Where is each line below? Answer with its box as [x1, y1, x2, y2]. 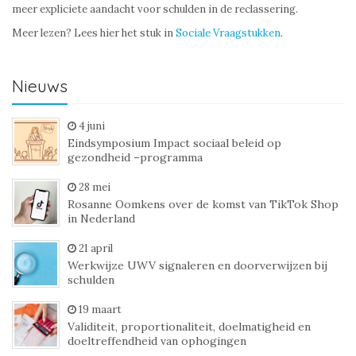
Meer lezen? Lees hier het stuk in [12, 26, 173, 40]
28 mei [79, 180, 110, 194]
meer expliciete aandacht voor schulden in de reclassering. [12, 2, 298, 16]
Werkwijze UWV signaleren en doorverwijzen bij [68, 258, 327, 273]
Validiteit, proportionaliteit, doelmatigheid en [68, 319, 311, 334]
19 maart [79, 303, 122, 316]
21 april [79, 242, 113, 255]
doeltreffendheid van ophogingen [68, 334, 246, 348]
